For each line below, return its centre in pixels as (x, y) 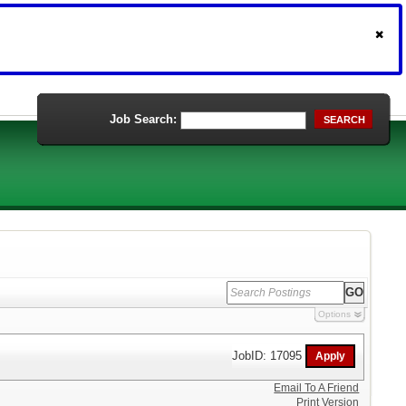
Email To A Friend (317, 388)
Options (334, 314)
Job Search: (143, 119)
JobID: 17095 (269, 355)
